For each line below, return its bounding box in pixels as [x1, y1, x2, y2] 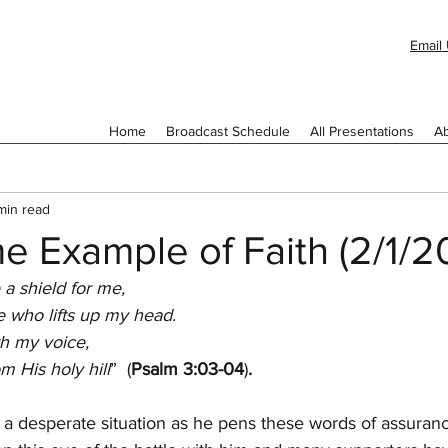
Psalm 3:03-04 [131, 359, 244, 379]
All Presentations [310, 123, 414, 139]
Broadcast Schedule [166, 123, 290, 139]
